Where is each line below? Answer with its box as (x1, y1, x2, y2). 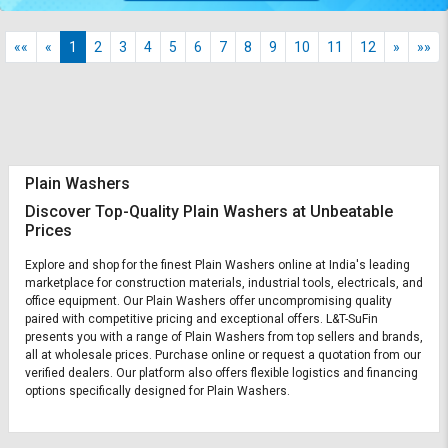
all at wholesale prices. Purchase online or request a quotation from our (25, 348, 421, 363)
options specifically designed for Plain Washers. (25, 384, 290, 399)
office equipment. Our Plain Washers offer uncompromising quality (25, 294, 392, 309)
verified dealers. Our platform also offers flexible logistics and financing (25, 366, 418, 381)
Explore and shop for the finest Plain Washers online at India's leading (25, 258, 410, 273)
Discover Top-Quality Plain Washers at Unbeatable (25, 202, 393, 222)
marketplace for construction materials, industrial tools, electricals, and (25, 276, 423, 291)
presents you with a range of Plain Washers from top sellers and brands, (25, 330, 423, 345)
